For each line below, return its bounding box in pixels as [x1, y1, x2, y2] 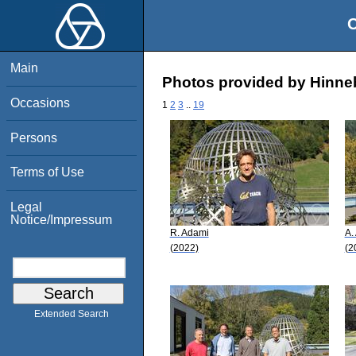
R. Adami [169, 226, 209, 238]
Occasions [10, 95, 71, 110]
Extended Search [34, 308, 109, 320]
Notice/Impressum [10, 212, 113, 226]
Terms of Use [10, 165, 85, 180]
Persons [10, 130, 58, 145]
